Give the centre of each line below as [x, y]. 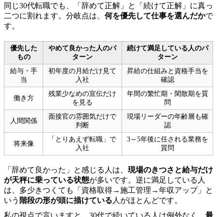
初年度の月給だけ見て [82, 71]
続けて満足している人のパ [167, 48]
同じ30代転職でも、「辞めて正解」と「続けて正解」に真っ [108, 5]
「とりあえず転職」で [82, 139]
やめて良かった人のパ [82, 48]
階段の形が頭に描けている [66, 200]
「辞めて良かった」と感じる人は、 [66, 170]
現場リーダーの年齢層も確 [167, 116]
